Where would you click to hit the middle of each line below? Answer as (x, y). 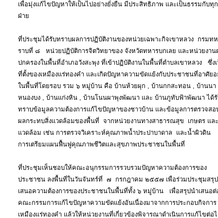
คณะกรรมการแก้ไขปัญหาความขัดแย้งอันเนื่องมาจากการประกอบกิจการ (117, 203)
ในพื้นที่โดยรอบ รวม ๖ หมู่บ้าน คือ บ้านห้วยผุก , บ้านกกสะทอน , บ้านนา (117, 86)
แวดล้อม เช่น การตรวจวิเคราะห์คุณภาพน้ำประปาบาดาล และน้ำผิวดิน (114, 133)
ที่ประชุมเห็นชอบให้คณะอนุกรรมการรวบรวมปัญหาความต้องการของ (112, 168)
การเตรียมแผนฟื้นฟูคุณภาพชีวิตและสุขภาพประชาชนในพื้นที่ (101, 145)
